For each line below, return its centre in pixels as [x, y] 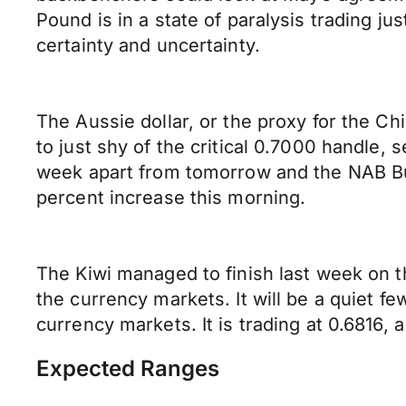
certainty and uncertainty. [148, 45]
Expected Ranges [128, 368]
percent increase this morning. [171, 198]
